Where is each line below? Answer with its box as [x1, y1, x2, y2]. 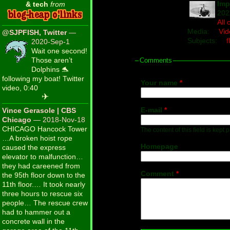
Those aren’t [31, 56, 72, 65]
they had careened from [2, 162, 80, 170]
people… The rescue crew [2, 199, 88, 207]
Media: [187, 27, 212, 36]
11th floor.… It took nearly [2, 180, 85, 189]
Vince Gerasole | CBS [2, 106, 76, 115]
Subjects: [187, 36, 219, 45]
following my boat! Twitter [2, 74, 84, 83]
